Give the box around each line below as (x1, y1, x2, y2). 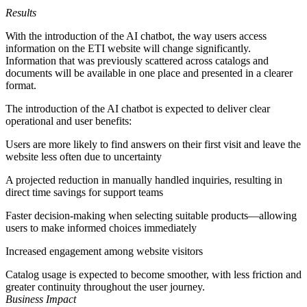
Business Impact (5, 293, 76, 306)
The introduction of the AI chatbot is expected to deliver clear (5, 103, 270, 115)
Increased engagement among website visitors (5, 245, 203, 258)
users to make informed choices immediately (5, 222, 197, 234)
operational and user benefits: (5, 115, 132, 127)
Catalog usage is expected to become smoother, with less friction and (5, 269, 302, 281)
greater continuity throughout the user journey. (5, 281, 205, 293)
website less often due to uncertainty (5, 151, 162, 163)
